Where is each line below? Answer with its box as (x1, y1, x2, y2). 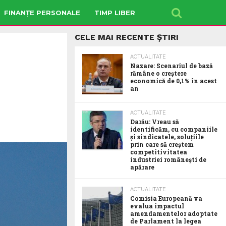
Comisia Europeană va (130, 194, 202, 202)
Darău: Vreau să (130, 118, 179, 126)
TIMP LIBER (94, 8, 135, 17)
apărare (130, 163, 154, 171)
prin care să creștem (130, 140, 194, 148)
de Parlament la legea (130, 217, 201, 225)
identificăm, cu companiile (130, 125, 217, 133)
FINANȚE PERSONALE (4, 8, 80, 17)
